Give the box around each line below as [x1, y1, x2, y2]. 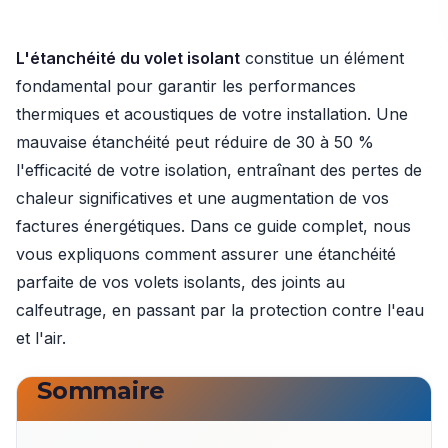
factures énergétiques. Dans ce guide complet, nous [16, 216, 411, 236]
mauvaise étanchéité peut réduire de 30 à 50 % [16, 132, 374, 152]
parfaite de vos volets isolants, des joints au [16, 272, 345, 292]
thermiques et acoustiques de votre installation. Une [16, 104, 408, 124]
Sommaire [37, 376, 166, 405]
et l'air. [16, 328, 66, 348]
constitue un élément [240, 48, 404, 68]
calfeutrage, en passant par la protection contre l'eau [16, 300, 424, 320]
